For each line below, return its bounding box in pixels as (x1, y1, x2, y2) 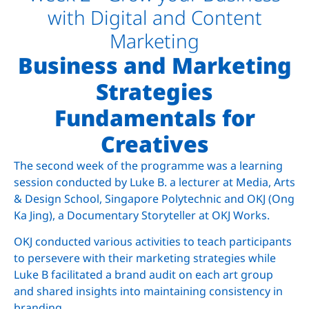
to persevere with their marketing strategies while (14, 250, 276, 266)
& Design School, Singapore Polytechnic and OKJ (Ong (14, 190, 295, 206)
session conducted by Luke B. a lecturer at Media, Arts (14, 174, 295, 190)
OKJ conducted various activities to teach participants (14, 233, 292, 249)
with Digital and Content (47, 3, 262, 30)
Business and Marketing (17, 50, 292, 80)
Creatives (100, 128, 209, 159)
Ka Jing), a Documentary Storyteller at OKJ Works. (14, 207, 272, 223)
